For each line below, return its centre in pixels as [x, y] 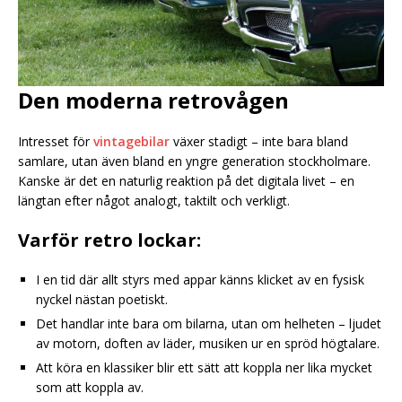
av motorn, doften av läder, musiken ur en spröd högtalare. [208, 344]
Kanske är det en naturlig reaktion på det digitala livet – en [186, 181]
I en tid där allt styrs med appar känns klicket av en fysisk [200, 280]
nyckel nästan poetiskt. [102, 300]
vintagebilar [131, 142]
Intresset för [56, 142]
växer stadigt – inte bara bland [259, 142]
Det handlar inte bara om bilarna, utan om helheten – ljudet [209, 324]
